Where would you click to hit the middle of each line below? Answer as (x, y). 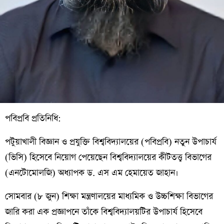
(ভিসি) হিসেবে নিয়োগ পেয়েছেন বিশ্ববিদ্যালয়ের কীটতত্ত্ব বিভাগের (108, 157)
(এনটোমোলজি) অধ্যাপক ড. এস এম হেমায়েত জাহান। (92, 173)
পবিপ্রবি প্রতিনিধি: (33, 118)
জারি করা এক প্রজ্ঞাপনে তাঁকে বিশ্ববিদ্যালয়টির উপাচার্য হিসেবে (104, 212)
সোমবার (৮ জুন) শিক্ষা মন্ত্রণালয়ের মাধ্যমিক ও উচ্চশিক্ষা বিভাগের (109, 196)
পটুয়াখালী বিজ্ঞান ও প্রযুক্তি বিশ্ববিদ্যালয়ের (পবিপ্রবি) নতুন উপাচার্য (111, 142)
